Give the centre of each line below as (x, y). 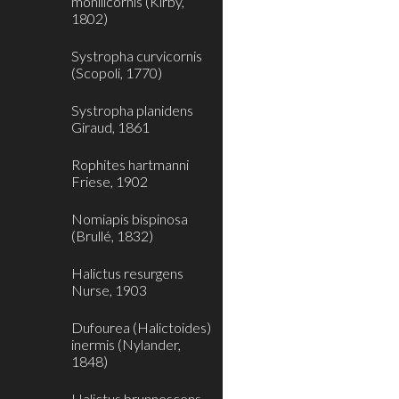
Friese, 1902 (110, 181)
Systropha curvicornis (137, 56)
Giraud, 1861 (110, 127)
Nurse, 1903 (109, 290)
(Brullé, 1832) (112, 236)
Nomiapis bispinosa (130, 219)
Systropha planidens (132, 110)
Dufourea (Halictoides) (141, 327)
